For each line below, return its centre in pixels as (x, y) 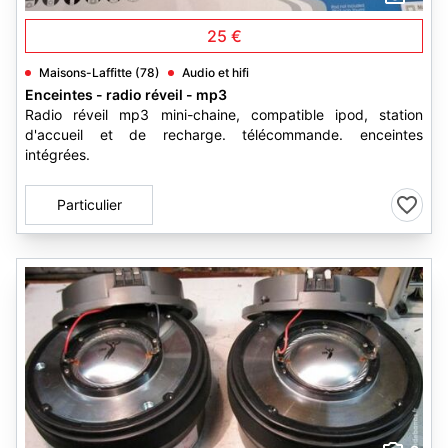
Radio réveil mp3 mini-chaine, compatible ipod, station (224, 114)
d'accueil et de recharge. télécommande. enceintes (224, 134)
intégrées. (57, 154)
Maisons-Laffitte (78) (99, 72)
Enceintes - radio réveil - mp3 (126, 94)
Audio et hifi (215, 72)
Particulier (89, 204)
